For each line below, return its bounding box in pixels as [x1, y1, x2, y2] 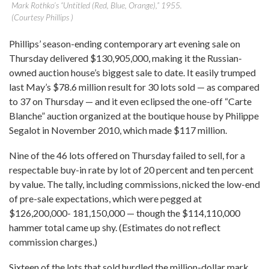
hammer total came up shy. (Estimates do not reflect [9, 222, 220, 233]
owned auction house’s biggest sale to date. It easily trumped [9, 67, 256, 78]
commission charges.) [9, 236, 97, 247]
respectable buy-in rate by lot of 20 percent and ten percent [9, 164, 253, 175]
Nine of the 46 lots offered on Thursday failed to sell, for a [9, 150, 245, 161]
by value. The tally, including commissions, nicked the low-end [9, 178, 260, 190]
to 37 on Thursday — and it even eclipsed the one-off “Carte [9, 95, 252, 107]
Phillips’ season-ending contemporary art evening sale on [9, 38, 240, 49]
